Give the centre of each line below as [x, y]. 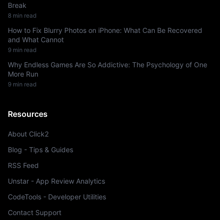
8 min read [22, 15]
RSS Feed [23, 165]
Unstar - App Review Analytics [56, 181]
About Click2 [28, 134]
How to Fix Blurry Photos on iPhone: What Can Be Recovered [105, 30]
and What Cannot [36, 40]
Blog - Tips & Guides [41, 150]
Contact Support [35, 212]
